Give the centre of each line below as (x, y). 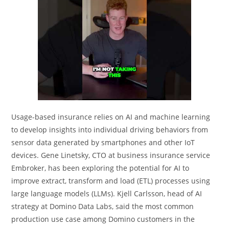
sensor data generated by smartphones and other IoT (103, 142)
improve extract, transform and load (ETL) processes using (111, 180)
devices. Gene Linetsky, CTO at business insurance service (111, 155)
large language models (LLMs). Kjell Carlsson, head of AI (107, 193)
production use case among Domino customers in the (103, 219)
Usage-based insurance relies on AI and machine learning (111, 117)
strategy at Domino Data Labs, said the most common (103, 206)
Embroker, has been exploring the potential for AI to (100, 168)
